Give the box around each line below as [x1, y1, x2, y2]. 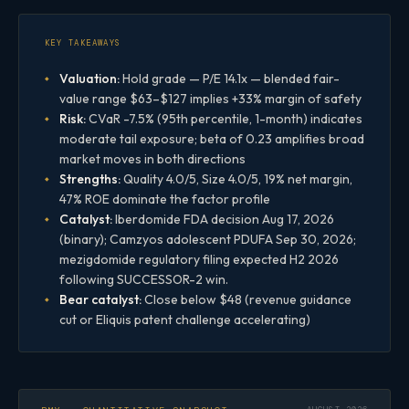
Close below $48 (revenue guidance [142, 291, 351, 309]
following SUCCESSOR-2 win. [59, 271, 228, 288]
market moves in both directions [59, 151, 246, 168]
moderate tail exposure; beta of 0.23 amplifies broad [59, 131, 364, 148]
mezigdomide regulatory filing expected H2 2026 [59, 251, 339, 268]
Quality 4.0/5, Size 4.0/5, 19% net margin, [121, 171, 352, 188]
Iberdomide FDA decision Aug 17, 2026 [112, 211, 334, 228]
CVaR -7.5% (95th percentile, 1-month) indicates [86, 110, 362, 128]
